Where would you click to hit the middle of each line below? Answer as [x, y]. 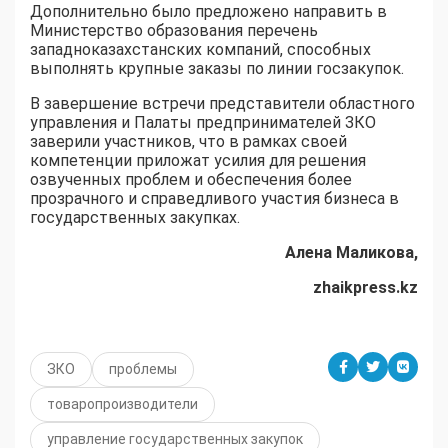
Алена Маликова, [351, 253]
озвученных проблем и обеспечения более [191, 180]
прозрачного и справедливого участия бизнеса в [214, 199]
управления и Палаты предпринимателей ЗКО [203, 123]
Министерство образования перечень [174, 31]
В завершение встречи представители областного [222, 104]
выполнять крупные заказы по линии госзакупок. [217, 69]
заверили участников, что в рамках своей [188, 142]
